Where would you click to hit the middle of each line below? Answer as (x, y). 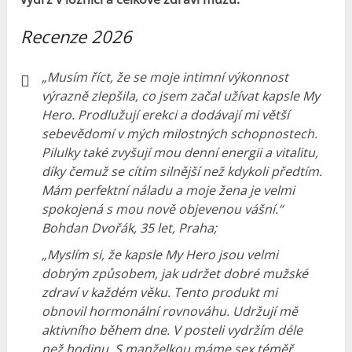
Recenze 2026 (77, 37)
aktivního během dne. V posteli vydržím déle (172, 330)
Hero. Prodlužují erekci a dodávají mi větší (166, 115)
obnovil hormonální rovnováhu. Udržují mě (170, 312)
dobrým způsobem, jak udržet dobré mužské (175, 274)
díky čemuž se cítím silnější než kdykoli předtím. (182, 172)
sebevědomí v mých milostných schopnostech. (180, 134)
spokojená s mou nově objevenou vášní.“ (163, 209)
